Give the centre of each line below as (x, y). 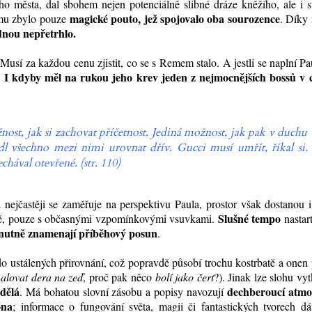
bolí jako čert (185, 277)
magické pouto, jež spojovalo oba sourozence (174, 19)
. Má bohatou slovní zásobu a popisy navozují (123, 292)
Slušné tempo (249, 219)
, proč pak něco (119, 277)
